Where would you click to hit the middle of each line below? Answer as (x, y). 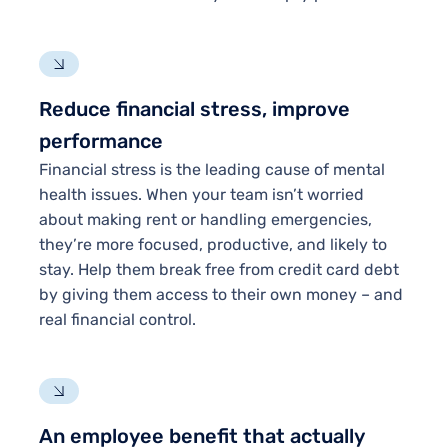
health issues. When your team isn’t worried (201, 195)
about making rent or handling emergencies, (205, 220)
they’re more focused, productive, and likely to (212, 245)
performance (100, 141)
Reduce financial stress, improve (194, 109)
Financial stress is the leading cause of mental (211, 170)
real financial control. (117, 320)
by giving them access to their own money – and (220, 295)
